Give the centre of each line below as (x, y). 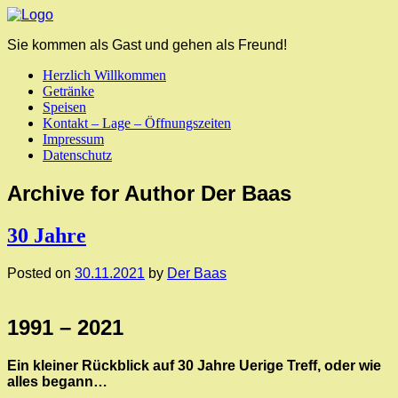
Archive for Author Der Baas (149, 193)
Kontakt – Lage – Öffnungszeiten (137, 123)
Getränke (68, 91)
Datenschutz (77, 155)
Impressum (73, 139)
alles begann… (57, 381)
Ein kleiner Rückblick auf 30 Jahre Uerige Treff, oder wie (194, 365)
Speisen (64, 107)
